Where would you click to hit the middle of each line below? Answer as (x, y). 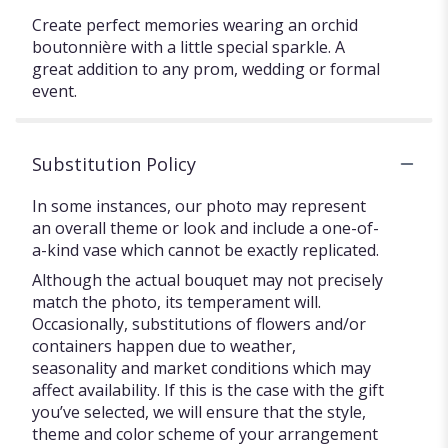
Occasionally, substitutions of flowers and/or (199, 323)
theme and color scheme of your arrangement (205, 433)
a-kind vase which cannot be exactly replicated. (205, 249)
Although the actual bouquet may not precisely (207, 279)
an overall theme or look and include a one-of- (205, 227)
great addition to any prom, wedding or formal (206, 68)
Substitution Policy (114, 163)
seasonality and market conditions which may (201, 367)
